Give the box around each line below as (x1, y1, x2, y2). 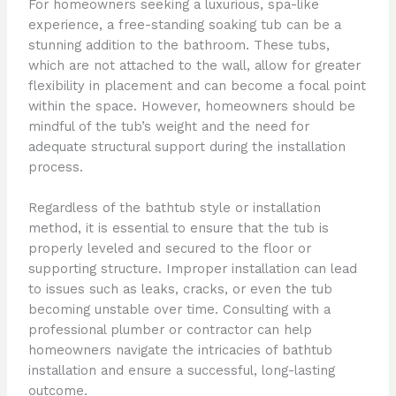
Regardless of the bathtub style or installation (27, 199, 321, 216)
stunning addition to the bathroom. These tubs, (27, 36, 330, 53)
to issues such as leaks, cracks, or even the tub (27, 280, 332, 297)
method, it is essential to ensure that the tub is (27, 219, 329, 236)
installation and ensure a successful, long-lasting (27, 362, 335, 378)
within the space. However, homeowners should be (27, 97, 355, 114)
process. (27, 158, 83, 175)
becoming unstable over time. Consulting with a (27, 301, 331, 317)
